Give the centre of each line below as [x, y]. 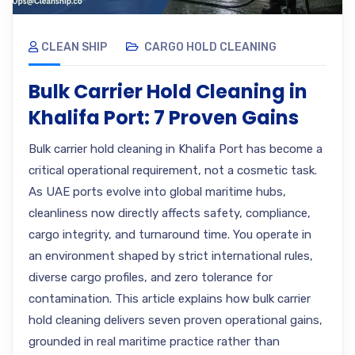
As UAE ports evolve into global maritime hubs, [157, 192]
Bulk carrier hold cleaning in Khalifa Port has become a [176, 149]
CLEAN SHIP [74, 47]
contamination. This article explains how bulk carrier [170, 299]
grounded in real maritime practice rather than [154, 342]
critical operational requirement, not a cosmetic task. [173, 170]
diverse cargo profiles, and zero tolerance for [151, 277]
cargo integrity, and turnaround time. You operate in [170, 235]
